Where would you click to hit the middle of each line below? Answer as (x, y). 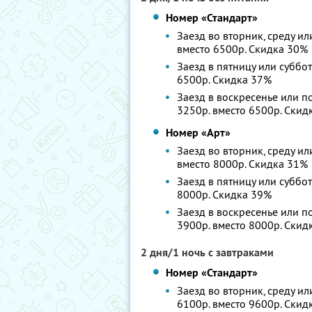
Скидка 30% (279, 49)
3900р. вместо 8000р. (231, 225)
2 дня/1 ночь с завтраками (207, 252)
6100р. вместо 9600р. (231, 304)
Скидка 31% (279, 164)
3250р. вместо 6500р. (231, 110)
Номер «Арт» (198, 133)
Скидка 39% (242, 194)
